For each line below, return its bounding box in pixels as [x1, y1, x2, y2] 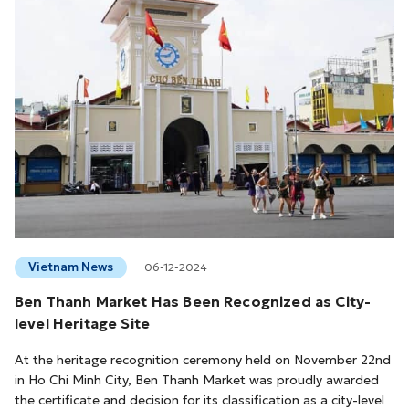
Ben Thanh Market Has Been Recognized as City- [15, 291, 372, 310]
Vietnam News [28, 258, 113, 275]
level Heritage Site [15, 313, 151, 332]
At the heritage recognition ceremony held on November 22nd [15, 351, 391, 368]
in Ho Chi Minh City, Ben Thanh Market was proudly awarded [15, 371, 379, 388]
